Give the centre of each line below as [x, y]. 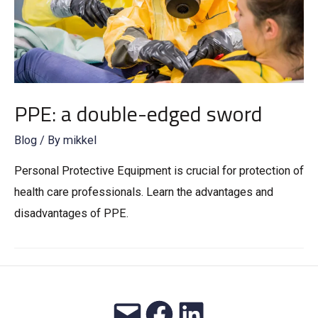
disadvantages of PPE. [71, 213]
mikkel [80, 141]
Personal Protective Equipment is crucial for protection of [159, 170]
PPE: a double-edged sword [138, 114]
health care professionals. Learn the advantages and [144, 192]
